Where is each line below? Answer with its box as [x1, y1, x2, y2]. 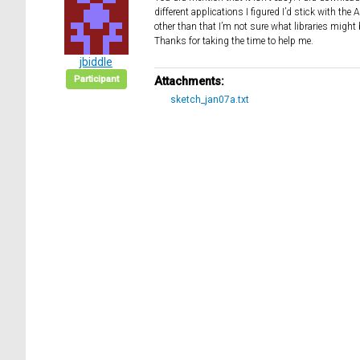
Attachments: [154, 75, 224, 89]
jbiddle [80, 55, 112, 69]
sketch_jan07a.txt [170, 94, 249, 106]
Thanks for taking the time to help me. [154, 35, 313, 47]
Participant [73, 74, 119, 85]
